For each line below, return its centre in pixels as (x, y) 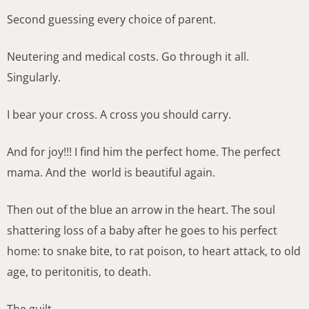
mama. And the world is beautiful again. (111, 173)
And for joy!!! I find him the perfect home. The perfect (144, 152)
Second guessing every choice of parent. (111, 20)
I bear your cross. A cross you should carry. (119, 115)
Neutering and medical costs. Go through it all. (128, 57)
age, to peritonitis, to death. (79, 272)
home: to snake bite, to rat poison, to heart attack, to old (154, 251)
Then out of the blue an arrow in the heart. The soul (141, 210)
